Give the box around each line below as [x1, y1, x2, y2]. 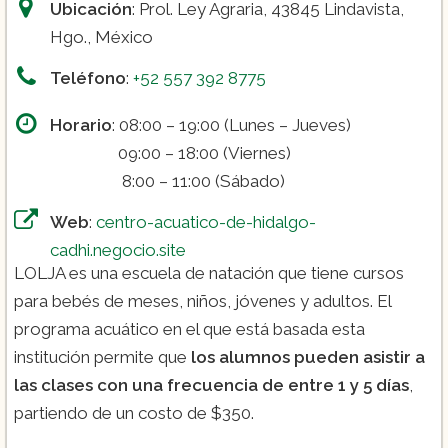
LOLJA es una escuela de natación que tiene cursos [14, 263, 404, 284]
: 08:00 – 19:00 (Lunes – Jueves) [112, 115, 351, 136]
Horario [50, 115, 112, 136]
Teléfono [50, 68, 126, 89]
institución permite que [14, 347, 187, 368]
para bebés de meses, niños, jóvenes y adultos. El [14, 291, 391, 312]
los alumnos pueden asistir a [187, 347, 425, 368]
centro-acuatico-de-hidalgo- [96, 212, 316, 233]
